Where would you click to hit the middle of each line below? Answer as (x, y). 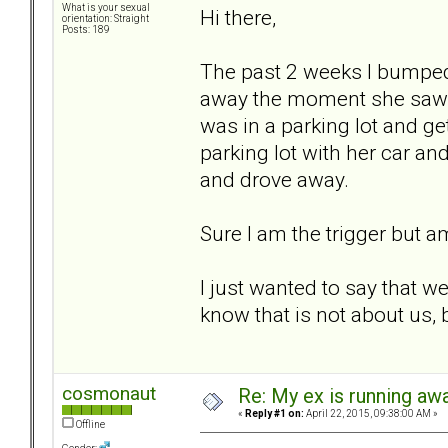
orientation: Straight (105, 19)
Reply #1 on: (274, 414)
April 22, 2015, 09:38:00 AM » (371, 414)
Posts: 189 (86, 30)
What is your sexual (106, 8)
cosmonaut (109, 394)
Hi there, (238, 17)
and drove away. (274, 179)
